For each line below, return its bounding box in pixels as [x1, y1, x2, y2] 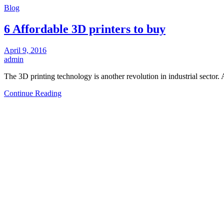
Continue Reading [4, 88, 61, 97]
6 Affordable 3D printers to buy [4, 22, 165, 35]
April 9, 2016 [4, 45, 46, 54]
